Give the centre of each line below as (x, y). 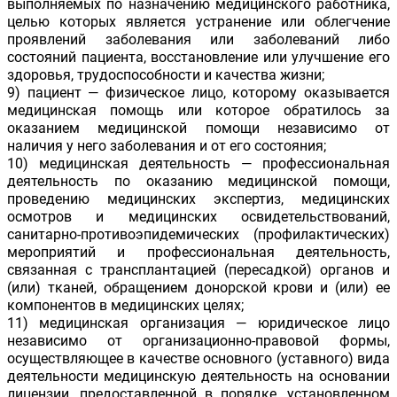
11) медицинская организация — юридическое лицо (198, 323)
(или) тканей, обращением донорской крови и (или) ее (198, 288)
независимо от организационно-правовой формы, (198, 341)
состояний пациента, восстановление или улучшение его (198, 58)
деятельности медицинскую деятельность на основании (198, 377)
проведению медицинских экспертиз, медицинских (198, 199)
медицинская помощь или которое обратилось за (198, 111)
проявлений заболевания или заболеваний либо (198, 40)
